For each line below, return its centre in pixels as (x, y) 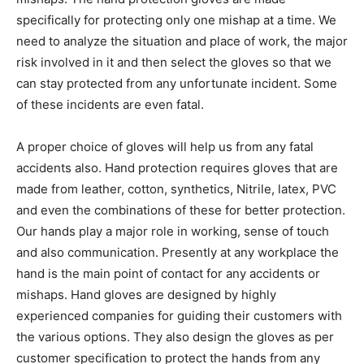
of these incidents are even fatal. (110, 104)
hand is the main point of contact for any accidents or (168, 273)
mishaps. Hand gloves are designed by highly (146, 295)
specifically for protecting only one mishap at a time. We (176, 20)
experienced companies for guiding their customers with (179, 316)
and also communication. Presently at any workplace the (178, 252)
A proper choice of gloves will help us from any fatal (165, 147)
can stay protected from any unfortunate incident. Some (177, 83)
